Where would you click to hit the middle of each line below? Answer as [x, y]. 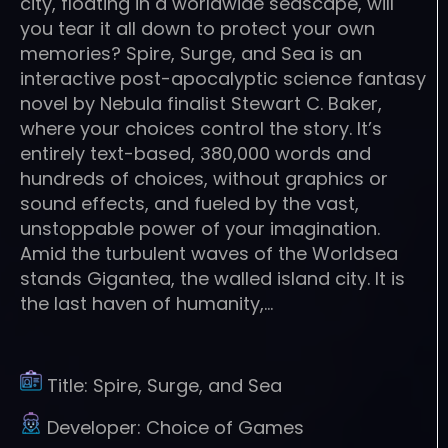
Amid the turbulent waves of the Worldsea [209, 253]
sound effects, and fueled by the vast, [189, 203]
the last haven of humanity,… [146, 303]
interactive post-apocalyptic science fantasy [223, 78]
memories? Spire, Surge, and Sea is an [191, 53]
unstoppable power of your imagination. [200, 228]
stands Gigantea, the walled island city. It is [212, 278]
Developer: [96, 427]
